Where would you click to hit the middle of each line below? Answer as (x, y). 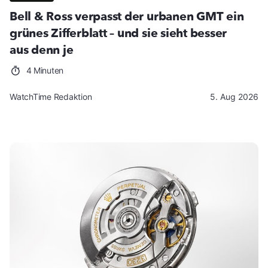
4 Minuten (43, 70)
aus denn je (42, 50)
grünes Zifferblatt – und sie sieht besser (118, 33)
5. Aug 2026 (234, 96)
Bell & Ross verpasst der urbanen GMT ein (127, 16)
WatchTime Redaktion (51, 96)
